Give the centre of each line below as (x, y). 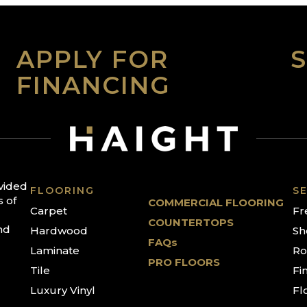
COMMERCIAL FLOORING (216, 202)
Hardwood (59, 231)
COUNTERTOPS (191, 222)
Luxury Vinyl (63, 290)
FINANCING (93, 85)
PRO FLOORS (184, 262)
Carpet (49, 211)
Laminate (55, 250)
